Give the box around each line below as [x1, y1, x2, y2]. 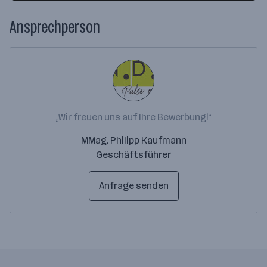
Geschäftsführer [96, 149, 171, 160]
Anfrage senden [98, 180, 169, 191]
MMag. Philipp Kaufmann [80, 135, 187, 146]
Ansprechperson [10, 17, 100, 37]
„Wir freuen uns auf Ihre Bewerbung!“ [55, 111, 212, 123]
